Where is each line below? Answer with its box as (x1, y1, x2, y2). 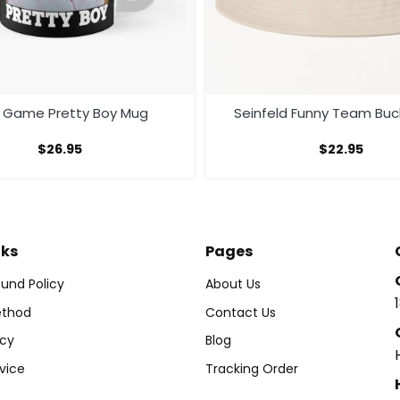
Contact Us (205, 303, 276, 321)
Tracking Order (205, 359, 298, 378)
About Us (205, 275, 261, 294)
